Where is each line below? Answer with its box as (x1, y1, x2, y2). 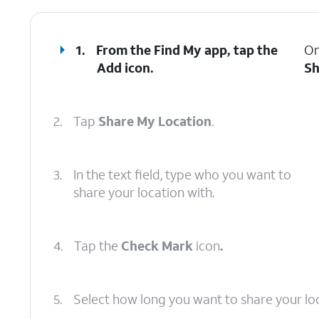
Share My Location (98, 113, 211, 130)
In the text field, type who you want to (73, 166, 291, 183)
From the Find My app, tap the (96, 41, 278, 58)
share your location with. (73, 184, 214, 201)
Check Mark (121, 237, 193, 254)
